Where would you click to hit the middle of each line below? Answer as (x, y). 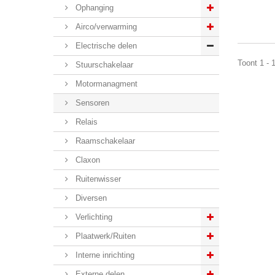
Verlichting (93, 217)
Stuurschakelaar (103, 65)
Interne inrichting (104, 255)
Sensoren (91, 103)
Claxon (87, 160)
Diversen (90, 198)
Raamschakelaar (104, 141)
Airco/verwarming (105, 27)
